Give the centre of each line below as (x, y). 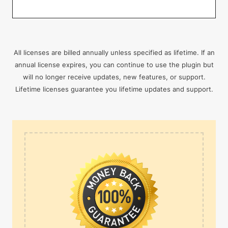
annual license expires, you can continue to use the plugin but (114, 65)
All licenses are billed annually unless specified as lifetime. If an (114, 52)
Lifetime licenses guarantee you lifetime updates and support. (114, 89)
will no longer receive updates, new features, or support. (114, 77)
